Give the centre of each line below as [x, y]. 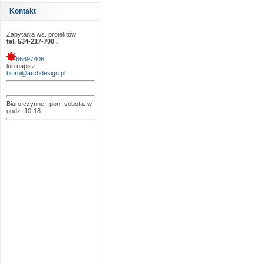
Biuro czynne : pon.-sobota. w [49, 104]
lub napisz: [22, 66]
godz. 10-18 [24, 111]
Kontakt [23, 11]
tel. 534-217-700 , [32, 41]
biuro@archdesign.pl [36, 73]
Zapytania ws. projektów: [42, 34]
